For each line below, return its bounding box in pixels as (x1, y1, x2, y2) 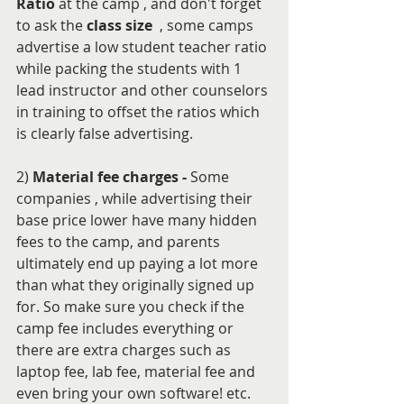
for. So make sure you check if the (16, 296, 248, 317)
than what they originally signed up (16, 274, 258, 295)
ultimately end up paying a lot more (16, 252, 262, 273)
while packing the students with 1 (16, 58, 245, 78)
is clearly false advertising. (16, 123, 193, 143)
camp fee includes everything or (16, 317, 237, 338)
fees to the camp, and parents (16, 231, 224, 252)
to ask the (16, 14, 87, 35)
